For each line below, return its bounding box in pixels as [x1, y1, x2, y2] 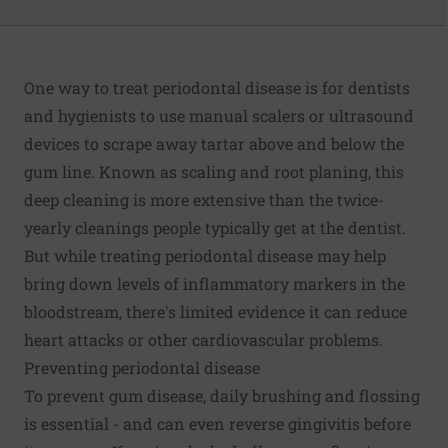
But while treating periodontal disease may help [24, 245, 386, 267]
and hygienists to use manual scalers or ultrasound [24, 105, 414, 127]
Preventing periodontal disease [24, 357, 260, 379]
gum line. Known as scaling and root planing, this [24, 161, 404, 183]
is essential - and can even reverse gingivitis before [24, 413, 411, 435]
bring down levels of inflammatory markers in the [24, 273, 405, 295]
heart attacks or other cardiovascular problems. [24, 329, 383, 351]
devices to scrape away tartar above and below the [24, 133, 404, 155]
